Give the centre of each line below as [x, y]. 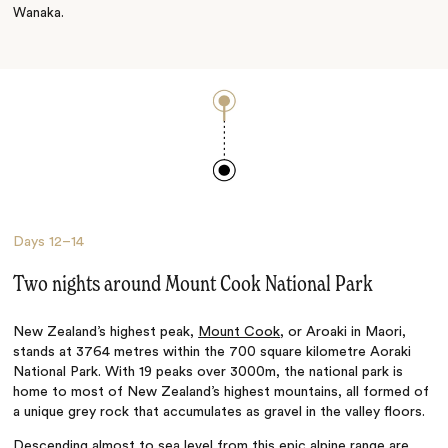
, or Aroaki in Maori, [343, 332]
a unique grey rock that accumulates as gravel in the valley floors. [221, 412]
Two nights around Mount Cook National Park [193, 285]
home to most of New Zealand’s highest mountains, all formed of [221, 392]
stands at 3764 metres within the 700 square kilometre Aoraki [212, 352]
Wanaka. [39, 13]
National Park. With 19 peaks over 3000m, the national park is [208, 372]
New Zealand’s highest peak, [106, 332]
